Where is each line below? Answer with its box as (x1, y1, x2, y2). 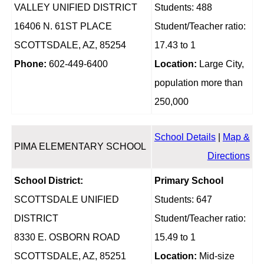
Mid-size (196, 251, 235, 262)
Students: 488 (154, 2, 212, 13)
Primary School (154, 176, 223, 186)
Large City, (196, 59, 244, 70)
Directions (207, 151, 250, 161)
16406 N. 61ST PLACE (14, 21, 112, 32)
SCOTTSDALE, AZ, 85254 (14, 40, 126, 51)
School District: (14, 176, 83, 186)
